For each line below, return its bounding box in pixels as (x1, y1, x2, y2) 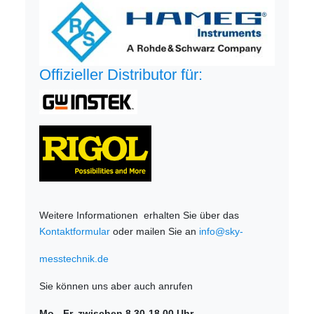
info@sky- (199, 225, 244, 237)
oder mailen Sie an (110, 225, 200, 237)
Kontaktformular (39, 225, 111, 237)
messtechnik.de (39, 252, 109, 264)
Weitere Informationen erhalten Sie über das (39, 209, 240, 221)
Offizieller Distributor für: (39, 65, 203, 83)
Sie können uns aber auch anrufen (39, 280, 193, 292)
